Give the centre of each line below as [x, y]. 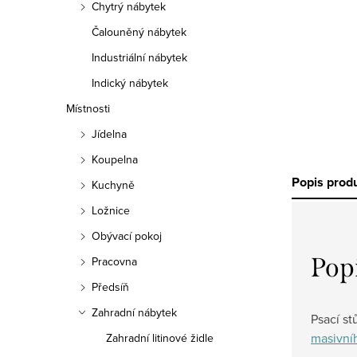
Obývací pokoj [127, 236]
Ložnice [111, 210]
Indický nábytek [130, 83]
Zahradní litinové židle [160, 338]
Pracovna [114, 261]
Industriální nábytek [139, 57]
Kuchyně [113, 185]
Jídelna [109, 134]
